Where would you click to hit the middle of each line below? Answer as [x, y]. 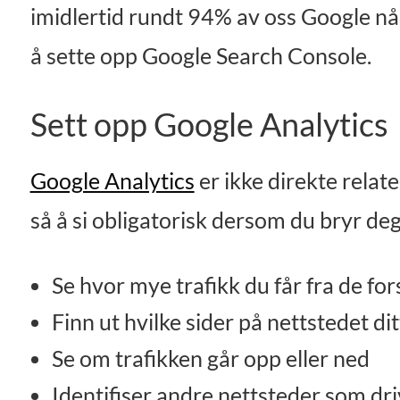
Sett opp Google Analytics [209, 124]
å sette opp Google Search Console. [200, 56]
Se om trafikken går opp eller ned [211, 359]
